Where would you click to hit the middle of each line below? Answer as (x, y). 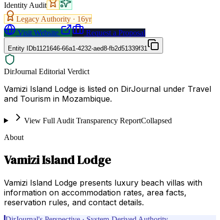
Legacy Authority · (47, 19)
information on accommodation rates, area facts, (95, 192)
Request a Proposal (115, 32)
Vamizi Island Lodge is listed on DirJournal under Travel (108, 89)
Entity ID (20, 48)
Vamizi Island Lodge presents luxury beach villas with (103, 182)
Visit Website (37, 32)
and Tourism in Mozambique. (58, 98)
